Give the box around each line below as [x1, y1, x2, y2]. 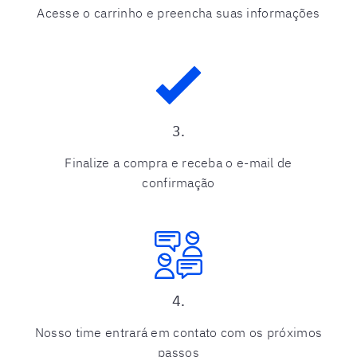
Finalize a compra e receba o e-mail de [65, 155, 292, 171]
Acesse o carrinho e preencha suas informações [37, 5, 320, 21]
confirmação [142, 175, 215, 190]
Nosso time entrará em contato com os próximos [34, 324, 323, 340]
